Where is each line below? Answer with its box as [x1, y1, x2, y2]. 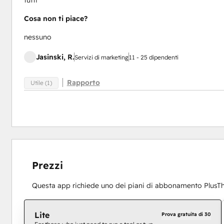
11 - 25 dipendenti [128, 53, 178, 61]
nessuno [23, 32, 51, 42]
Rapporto [66, 78, 100, 87]
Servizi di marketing [74, 53, 128, 61]
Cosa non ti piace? [23, 14, 87, 23]
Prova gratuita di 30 [161, 211, 211, 218]
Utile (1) [30, 78, 52, 86]
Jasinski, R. [35, 52, 74, 62]
